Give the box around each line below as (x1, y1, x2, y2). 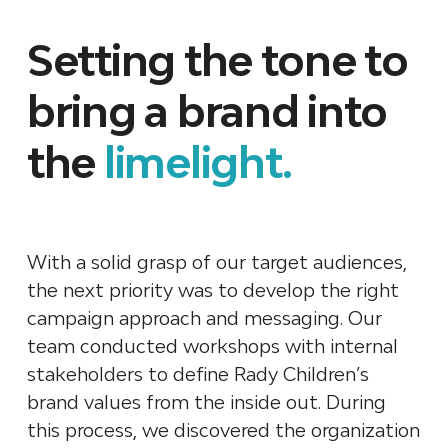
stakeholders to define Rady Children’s (26, 362, 369, 385)
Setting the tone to (26, 34, 408, 85)
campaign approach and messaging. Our (26, 306, 382, 329)
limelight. (103, 136, 292, 187)
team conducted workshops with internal (26, 334, 398, 357)
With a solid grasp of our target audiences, (26, 250, 407, 273)
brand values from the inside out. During (26, 390, 386, 413)
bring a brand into (26, 85, 388, 136)
